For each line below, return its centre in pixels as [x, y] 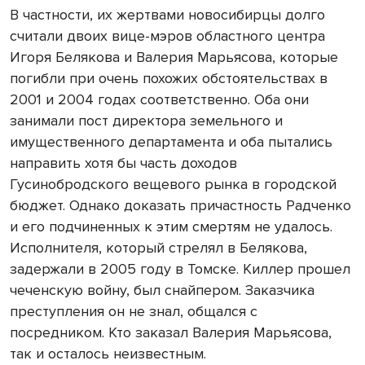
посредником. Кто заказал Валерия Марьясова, [171, 332]
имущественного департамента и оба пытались [171, 141]
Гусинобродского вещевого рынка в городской [173, 184]
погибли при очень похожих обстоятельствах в [169, 78]
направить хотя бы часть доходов [123, 163]
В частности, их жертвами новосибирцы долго [167, 14]
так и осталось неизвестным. [108, 353]
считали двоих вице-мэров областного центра [167, 35]
